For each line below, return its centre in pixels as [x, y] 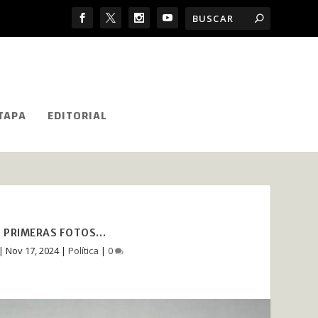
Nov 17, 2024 [33, 250]
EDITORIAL [77, 115]
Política [84, 250]
